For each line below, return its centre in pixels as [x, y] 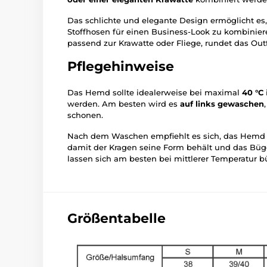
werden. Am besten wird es [124, 104]
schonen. [85, 115]
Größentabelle [117, 219]
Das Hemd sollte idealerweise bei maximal [155, 93]
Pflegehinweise [121, 67]
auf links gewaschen [222, 104]
